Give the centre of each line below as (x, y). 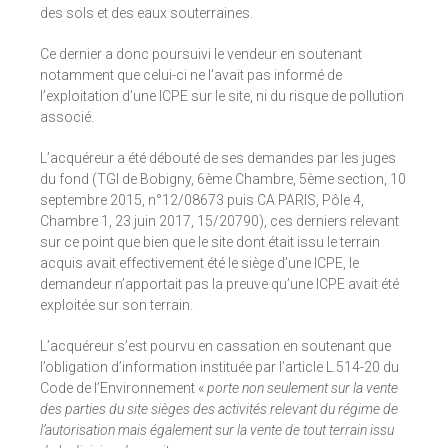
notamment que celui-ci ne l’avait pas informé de (191, 75)
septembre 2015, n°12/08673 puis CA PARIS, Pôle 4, (202, 200)
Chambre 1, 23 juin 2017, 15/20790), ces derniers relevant (219, 221)
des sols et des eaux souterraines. (146, 13)
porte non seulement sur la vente (302, 388)
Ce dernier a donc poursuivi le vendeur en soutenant (201, 54)
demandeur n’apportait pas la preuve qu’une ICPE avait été (219, 284)
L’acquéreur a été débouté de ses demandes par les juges (218, 158)
